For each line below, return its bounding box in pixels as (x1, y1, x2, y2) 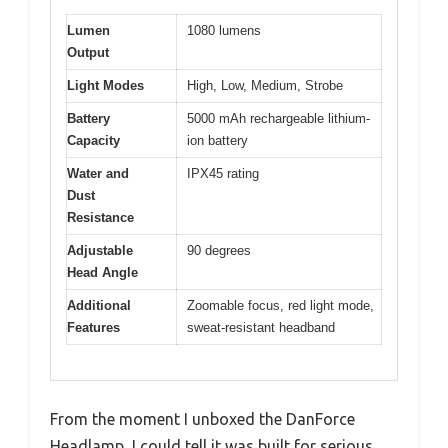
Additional (67, 298, 131, 314)
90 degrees (187, 243, 251, 259)
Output (67, 45, 109, 61)
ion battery (187, 133, 248, 149)
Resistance (67, 210, 134, 226)
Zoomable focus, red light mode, (187, 298, 374, 314)
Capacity (67, 133, 120, 149)
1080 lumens (187, 23, 261, 39)
